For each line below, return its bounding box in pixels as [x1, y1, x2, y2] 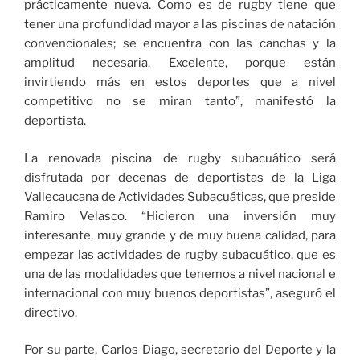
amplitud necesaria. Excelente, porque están [24, 55, 336, 71]
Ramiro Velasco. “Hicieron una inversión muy [24, 208, 336, 223]
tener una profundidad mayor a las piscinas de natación [24, 17, 336, 32]
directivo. [24, 305, 77, 320]
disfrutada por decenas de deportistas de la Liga [24, 170, 336, 185]
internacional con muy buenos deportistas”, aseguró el [24, 285, 336, 301]
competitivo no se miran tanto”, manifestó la [24, 94, 336, 109]
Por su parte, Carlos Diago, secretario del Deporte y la [24, 342, 336, 358]
